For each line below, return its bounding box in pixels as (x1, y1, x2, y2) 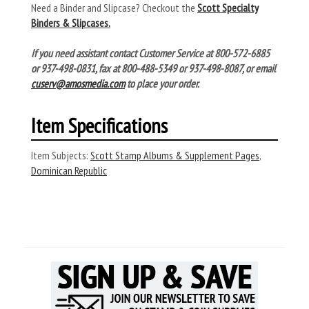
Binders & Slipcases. (31, 16, 110, 30)
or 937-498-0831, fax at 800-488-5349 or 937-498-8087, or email (31, 61, 276, 75)
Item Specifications (31, 112, 168, 139)
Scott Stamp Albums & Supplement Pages (90, 148, 259, 162)
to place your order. (125, 77, 199, 90)
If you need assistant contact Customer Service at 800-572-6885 (31, 46, 270, 60)
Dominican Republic (31, 163, 107, 177)
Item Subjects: (31, 148, 88, 162)
